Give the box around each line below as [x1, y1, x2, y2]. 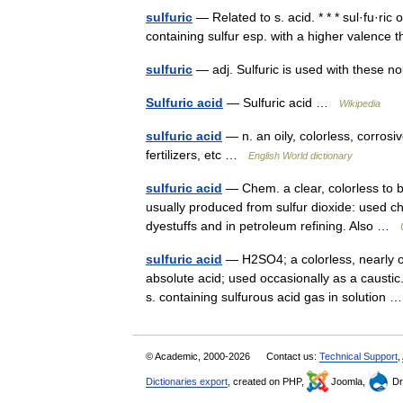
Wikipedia [339, 98, 381, 109]
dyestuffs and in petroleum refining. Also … [146, 219, 400, 233]
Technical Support [319, 351, 398, 362]
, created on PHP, [228, 376, 307, 387]
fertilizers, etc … [146, 148, 248, 162]
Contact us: [266, 351, 319, 362]
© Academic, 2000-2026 [146, 351, 253, 362]
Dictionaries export [146, 376, 228, 387]
